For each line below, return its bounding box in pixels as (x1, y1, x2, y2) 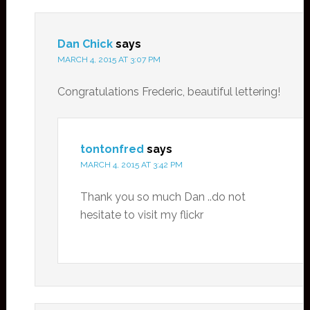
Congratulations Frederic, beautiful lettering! (57, 85, 280, 99)
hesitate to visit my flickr (80, 208, 203, 222)
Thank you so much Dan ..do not (80, 190, 246, 204)
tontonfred (80, 143, 144, 156)
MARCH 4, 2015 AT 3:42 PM (80, 160, 183, 170)
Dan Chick (57, 37, 113, 51)
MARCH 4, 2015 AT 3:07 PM (57, 55, 161, 65)
